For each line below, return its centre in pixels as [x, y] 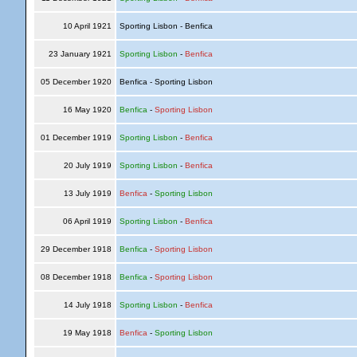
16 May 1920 [87, 110]
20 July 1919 [87, 165]
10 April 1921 [87, 26]
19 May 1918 [87, 333]
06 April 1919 [87, 221]
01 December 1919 [76, 137]
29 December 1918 [76, 249]
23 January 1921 [80, 54]
